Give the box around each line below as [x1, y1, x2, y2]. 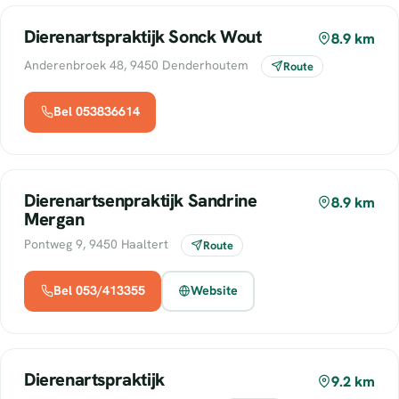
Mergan [24, 207, 85, 231]
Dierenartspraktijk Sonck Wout [24, 24, 262, 48]
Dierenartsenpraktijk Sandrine [24, 188, 257, 212]
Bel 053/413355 [53, 282, 145, 299]
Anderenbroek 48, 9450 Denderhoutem [24, 56, 252, 73]
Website [191, 282, 239, 299]
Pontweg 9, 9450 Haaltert [24, 235, 172, 252]
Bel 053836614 [53, 103, 140, 120]
